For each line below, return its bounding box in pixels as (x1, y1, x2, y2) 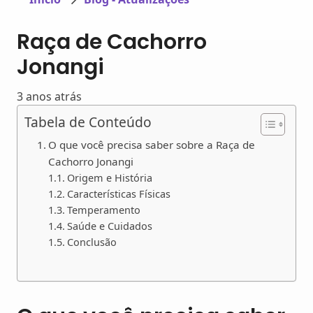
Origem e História (67, 171, 153, 185)
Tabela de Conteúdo (24, 112, 152, 132)
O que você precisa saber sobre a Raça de (48, 138, 255, 152)
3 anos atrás (17, 89, 82, 105)
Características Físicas (67, 187, 171, 201)
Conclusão (67, 235, 117, 249)
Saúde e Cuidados (67, 219, 153, 233)
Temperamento (67, 203, 141, 217)
